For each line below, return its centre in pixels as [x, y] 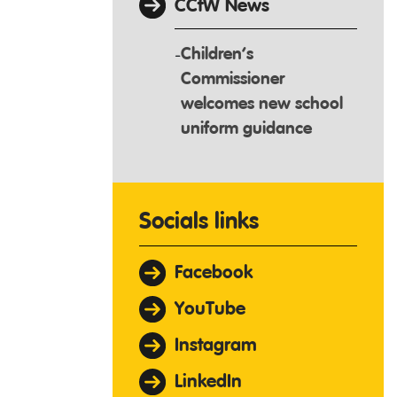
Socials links [199, 222]
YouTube [210, 309]
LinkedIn [208, 382]
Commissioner [233, 79]
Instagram [216, 346]
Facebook [214, 273]
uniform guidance [246, 128]
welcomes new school [262, 104]
